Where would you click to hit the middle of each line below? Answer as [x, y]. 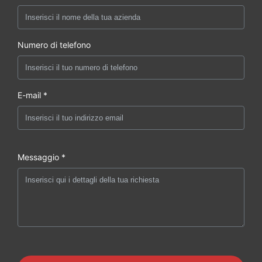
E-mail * [32, 95]
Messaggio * [42, 157]
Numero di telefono [54, 44]
